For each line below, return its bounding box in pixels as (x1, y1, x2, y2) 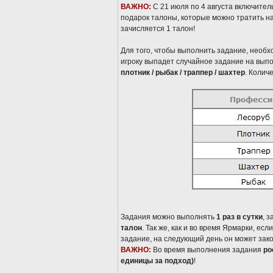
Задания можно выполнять (121, 213, 216, 221)
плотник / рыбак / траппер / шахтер (121, 68, 245, 77)
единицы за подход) (121, 257, 194, 265)
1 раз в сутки (216, 213, 263, 221)
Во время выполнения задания (153, 246, 263, 254)
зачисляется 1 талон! (121, 24, 195, 33)
